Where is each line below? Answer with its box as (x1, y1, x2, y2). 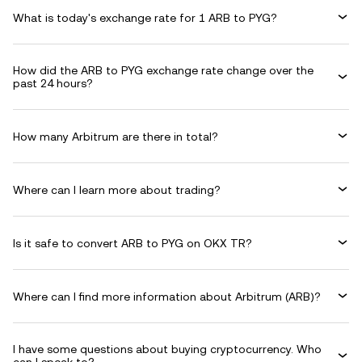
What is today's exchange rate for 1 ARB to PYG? (13, 11, 277, 24)
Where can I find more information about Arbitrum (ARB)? (13, 289, 321, 303)
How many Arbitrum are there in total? (13, 129, 218, 143)
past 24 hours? (13, 77, 93, 90)
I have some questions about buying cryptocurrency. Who (13, 343, 322, 356)
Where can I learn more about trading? (13, 183, 221, 196)
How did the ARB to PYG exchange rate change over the (13, 64, 314, 77)
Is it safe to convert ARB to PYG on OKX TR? (13, 236, 252, 250)
